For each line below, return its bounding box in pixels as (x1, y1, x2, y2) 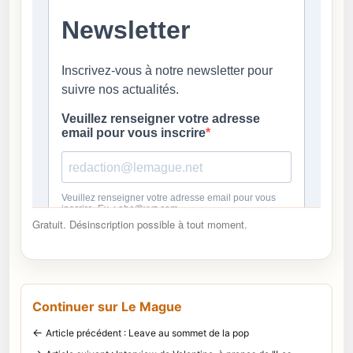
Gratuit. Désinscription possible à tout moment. (32, 216, 247, 232)
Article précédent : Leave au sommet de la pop (46, 326, 249, 339)
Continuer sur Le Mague (32, 298, 182, 314)
